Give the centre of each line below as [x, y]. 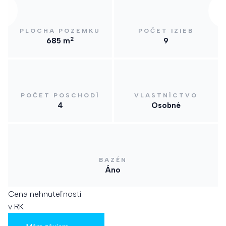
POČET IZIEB [166, 31]
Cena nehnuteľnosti [45, 194]
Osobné [166, 106]
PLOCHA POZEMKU [60, 31]
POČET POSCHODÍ [60, 96]
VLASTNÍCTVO [166, 96]
